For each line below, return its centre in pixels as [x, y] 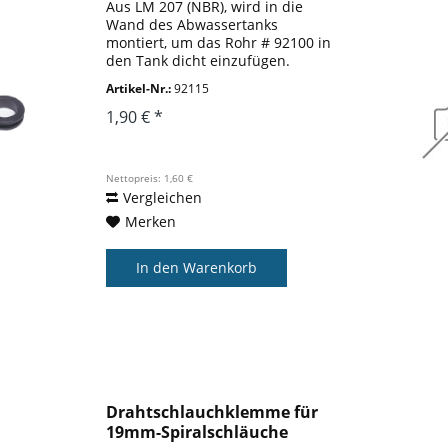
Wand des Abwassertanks [192, 24]
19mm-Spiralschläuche [197, 432]
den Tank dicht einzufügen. [198, 60]
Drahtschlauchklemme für [212, 412]
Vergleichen [163, 197]
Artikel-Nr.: [139, 88]
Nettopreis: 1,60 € [150, 177]
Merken [151, 221]
